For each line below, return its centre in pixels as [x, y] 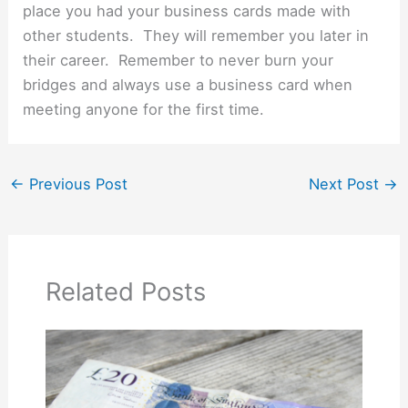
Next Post [347, 184]
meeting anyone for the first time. [144, 109]
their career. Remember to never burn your [178, 60]
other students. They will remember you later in [196, 35]
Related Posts [125, 291]
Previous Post [76, 184]
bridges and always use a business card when [188, 84]
